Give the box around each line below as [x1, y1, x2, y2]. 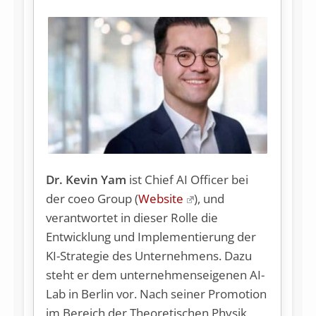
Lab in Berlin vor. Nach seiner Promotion [46, 285, 267, 302]
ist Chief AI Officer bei [126, 171, 249, 188]
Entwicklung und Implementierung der [46, 228, 257, 245]
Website [138, 190, 184, 207]
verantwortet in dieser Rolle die [46, 209, 219, 226]
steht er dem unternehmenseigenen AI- [46, 266, 265, 283]
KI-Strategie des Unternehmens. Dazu [46, 247, 253, 264]
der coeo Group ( [46, 190, 139, 207]
